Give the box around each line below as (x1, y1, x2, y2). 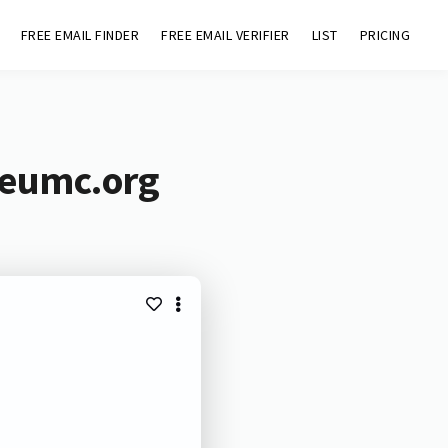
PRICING (359, 26, 411, 44)
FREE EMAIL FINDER (20, 26, 140, 44)
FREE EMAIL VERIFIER (161, 26, 290, 44)
